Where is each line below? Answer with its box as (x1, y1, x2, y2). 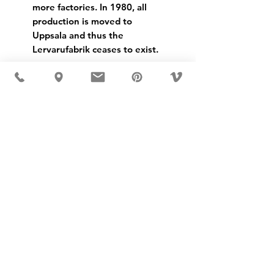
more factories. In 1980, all (32, 1, 147, 13)
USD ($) (20, 98, 52, 109)
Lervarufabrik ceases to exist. (32, 43, 158, 55)
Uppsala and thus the (32, 29, 124, 41)
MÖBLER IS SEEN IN (32, 173, 159, 185)
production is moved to (32, 15, 132, 27)
